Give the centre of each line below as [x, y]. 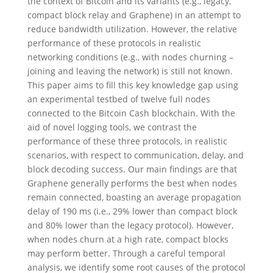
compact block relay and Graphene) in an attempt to [134, 15]
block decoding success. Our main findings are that [132, 169]
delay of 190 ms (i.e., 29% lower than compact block [132, 211]
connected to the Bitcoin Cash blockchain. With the [131, 113]
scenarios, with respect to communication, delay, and [135, 155]
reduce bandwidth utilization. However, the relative [132, 29]
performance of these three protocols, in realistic [127, 141]
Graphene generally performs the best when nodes [132, 183]
